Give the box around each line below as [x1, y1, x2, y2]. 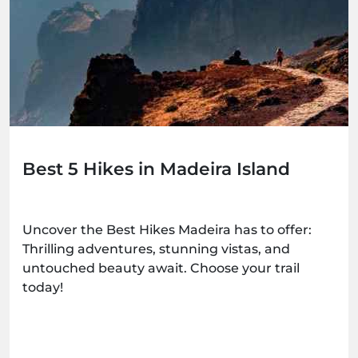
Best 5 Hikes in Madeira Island [22, 158, 290, 180]
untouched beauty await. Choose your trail [22, 261, 300, 276]
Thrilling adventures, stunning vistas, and [22, 241, 290, 257]
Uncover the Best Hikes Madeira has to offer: [22, 222, 312, 238]
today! [22, 280, 63, 296]
